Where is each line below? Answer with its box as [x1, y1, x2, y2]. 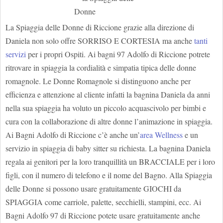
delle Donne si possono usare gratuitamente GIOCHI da [5, 183, 181, 194]
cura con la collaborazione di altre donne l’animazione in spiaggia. [5, 116, 213, 126]
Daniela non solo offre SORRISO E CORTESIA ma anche [5, 35, 192, 46]
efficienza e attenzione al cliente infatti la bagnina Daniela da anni [5, 89, 210, 100]
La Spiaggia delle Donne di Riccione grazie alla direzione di [5, 22, 194, 32]
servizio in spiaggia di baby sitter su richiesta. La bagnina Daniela [5, 143, 211, 153]
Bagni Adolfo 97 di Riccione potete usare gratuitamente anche [5, 210, 200, 221]
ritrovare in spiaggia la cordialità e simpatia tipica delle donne [5, 62, 196, 73]
